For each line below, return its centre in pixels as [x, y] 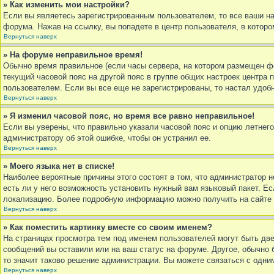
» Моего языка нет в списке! [59, 166]
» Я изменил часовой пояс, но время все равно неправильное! [129, 116]
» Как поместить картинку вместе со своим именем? [108, 227]
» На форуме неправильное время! [73, 55]
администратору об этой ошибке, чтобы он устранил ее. [107, 138]
